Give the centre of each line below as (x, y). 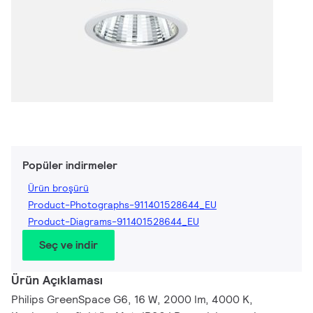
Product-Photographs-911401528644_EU (122, 205)
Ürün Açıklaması (57, 280)
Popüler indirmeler (70, 166)
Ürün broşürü (58, 188)
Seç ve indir (68, 245)
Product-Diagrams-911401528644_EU (114, 222)
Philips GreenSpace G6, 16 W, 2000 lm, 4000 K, (132, 300)
